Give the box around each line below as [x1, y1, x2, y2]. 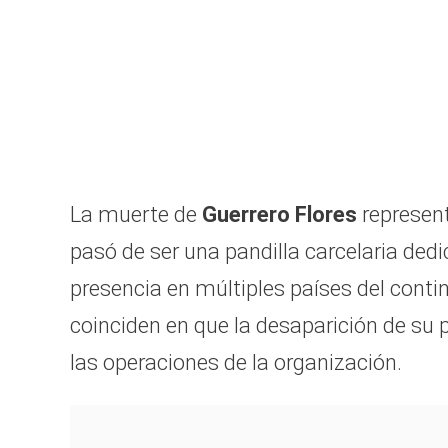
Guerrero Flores [202, 202, 357, 228]
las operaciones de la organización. [70, 350, 402, 376]
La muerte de [70, 202, 202, 228]
